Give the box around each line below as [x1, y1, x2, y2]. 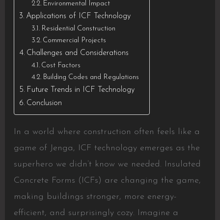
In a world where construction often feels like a [13, 127, 200, 137]
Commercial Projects [43, 37, 107, 45]
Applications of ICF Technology [26, 12, 131, 21]
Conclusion [26, 99, 62, 108]
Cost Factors [41, 62, 81, 70]
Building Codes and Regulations [43, 74, 139, 82]
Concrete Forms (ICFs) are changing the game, [13, 176, 201, 186]
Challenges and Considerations [26, 49, 129, 57]
